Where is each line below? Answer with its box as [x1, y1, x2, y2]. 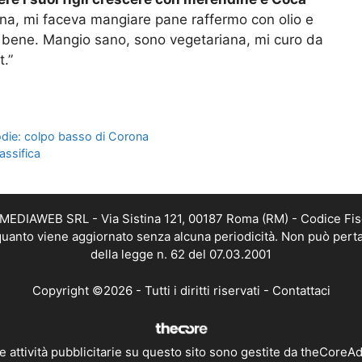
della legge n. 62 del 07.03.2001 [90, 246, 271, 263]
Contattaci [271, 282, 330, 298]
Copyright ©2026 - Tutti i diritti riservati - [32, 282, 272, 298]
